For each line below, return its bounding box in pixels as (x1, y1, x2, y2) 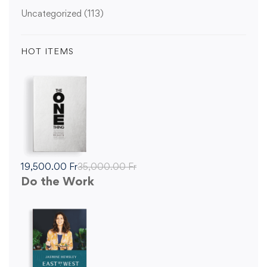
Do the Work (21, 173, 94, 188)
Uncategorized (21, 8, 84, 20)
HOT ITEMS (21, 46, 74, 57)
